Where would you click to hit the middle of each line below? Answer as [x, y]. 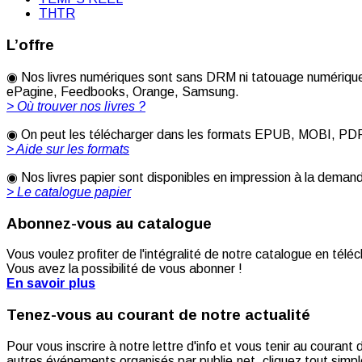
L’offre [30, 45]
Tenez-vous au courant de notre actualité [158, 314]
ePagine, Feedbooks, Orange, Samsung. [123, 91]
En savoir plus [51, 284]
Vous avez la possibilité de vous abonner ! [124, 269]
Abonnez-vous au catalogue [109, 223]
